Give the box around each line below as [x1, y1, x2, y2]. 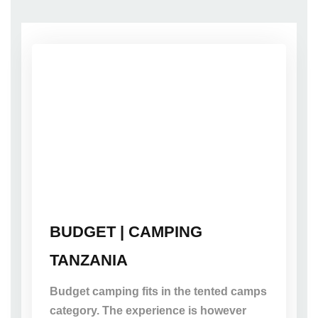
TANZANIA [50, 251, 128, 269]
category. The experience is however [50, 305, 246, 317]
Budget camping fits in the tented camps [50, 285, 267, 297]
